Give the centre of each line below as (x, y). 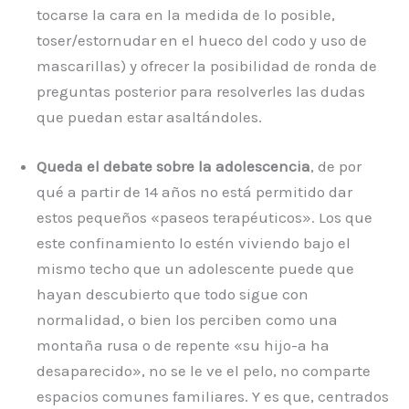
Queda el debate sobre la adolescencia (173, 166)
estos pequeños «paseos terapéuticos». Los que (204, 217)
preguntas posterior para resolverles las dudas (201, 92)
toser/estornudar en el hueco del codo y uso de (202, 41)
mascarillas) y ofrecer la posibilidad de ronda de (207, 66)
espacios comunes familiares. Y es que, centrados (213, 396)
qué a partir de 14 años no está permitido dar (194, 191)
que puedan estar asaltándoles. (149, 117)
